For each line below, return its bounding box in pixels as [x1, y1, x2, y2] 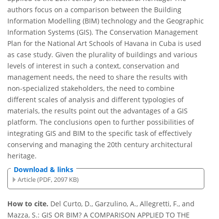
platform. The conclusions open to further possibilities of [7, 117, 194, 127]
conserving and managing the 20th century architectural [7, 140, 193, 150]
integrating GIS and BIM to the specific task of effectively [7, 129, 192, 138]
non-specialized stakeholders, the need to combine [7, 84, 175, 93]
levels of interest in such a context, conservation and [7, 61, 179, 71]
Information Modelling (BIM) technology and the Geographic [7, 16, 204, 26]
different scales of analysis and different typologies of [7, 95, 184, 105]
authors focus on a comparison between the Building [7, 5, 181, 15]
